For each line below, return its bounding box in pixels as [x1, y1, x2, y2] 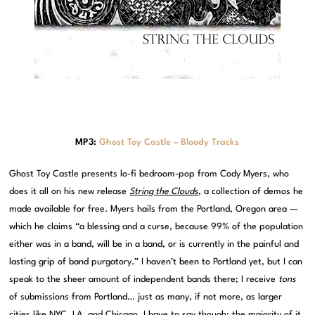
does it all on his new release [9, 187, 130, 197]
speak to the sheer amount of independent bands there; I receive [9, 275, 279, 285]
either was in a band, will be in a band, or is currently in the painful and [9, 240, 300, 250]
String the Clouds [129, 187, 199, 197]
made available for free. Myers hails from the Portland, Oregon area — [9, 205, 298, 214]
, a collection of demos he [198, 187, 304, 197]
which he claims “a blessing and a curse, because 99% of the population [9, 222, 304, 232]
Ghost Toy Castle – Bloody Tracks [99, 138, 240, 148]
